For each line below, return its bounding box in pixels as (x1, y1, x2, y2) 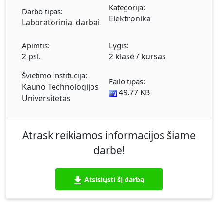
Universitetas (22, 93, 71, 104)
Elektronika (109, 13, 151, 24)
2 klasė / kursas (109, 51, 166, 62)
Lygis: (109, 40, 128, 51)
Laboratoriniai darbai (22, 17, 100, 28)
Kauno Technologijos (22, 81, 99, 92)
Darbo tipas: (22, 6, 63, 17)
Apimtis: (22, 40, 50, 51)
